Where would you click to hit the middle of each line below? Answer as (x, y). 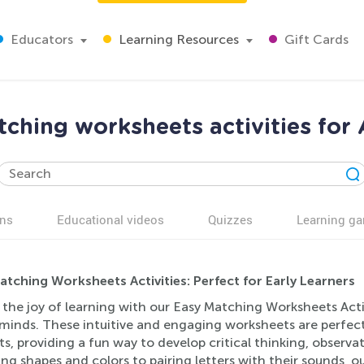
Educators (40, 39)
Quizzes (230, 219)
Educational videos (110, 219)
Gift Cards (315, 39)
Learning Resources (177, 39)
